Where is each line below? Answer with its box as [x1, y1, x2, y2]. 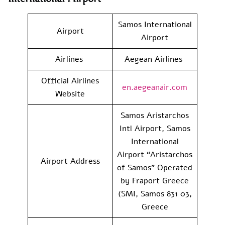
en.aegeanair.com [122, 81, 187, 93]
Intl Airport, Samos [119, 123, 190, 134]
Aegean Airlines [125, 53, 185, 65]
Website [55, 88, 85, 99]
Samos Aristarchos [121, 109, 189, 121]
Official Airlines [41, 75, 99, 86]
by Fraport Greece [121, 175, 189, 186]
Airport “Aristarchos [117, 149, 192, 160]
